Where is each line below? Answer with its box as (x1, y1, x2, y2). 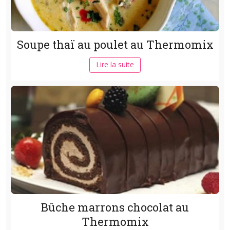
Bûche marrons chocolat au (41, 200, 189, 215)
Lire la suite (96, 60, 134, 70)
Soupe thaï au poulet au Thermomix (16, 37, 214, 52)
